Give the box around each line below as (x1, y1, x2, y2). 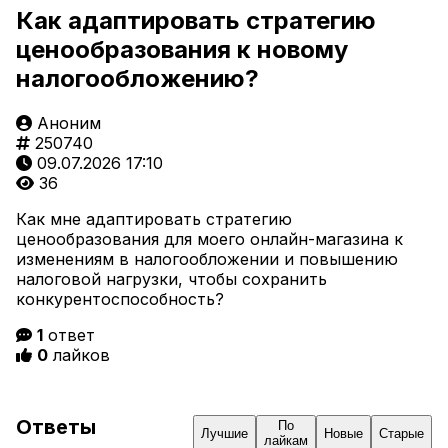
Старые (379, 425, 424, 441)
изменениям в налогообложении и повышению (16, 248, 398, 269)
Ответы (16, 415, 96, 440)
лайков (48, 344, 110, 365)
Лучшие (201, 425, 248, 441)
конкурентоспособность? (16, 288, 224, 309)
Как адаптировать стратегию (16, 5, 376, 35)
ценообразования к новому (16, 34, 348, 64)
